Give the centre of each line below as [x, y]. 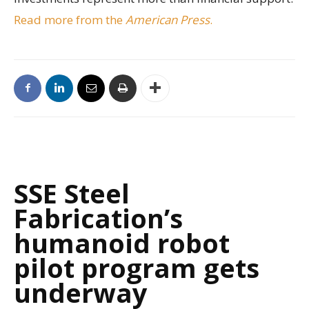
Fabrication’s [98, 218]
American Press [168, 19]
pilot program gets [137, 267]
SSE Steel [72, 193]
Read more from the [70, 19]
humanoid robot [122, 242]
